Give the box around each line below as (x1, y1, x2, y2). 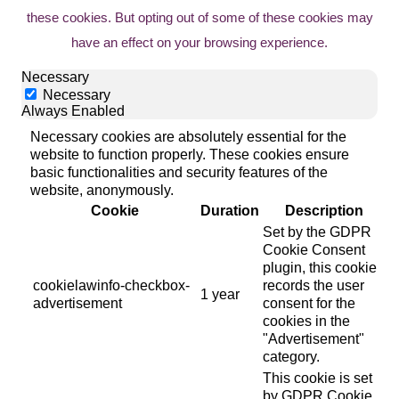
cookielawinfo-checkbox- (33, 277, 190, 293)
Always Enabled (21, 102, 125, 118)
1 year (200, 286, 240, 302)
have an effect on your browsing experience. (71, 34, 328, 50)
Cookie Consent (263, 241, 365, 257)
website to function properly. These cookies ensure (30, 146, 349, 162)
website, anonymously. (30, 182, 174, 198)
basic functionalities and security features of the (30, 164, 328, 180)
